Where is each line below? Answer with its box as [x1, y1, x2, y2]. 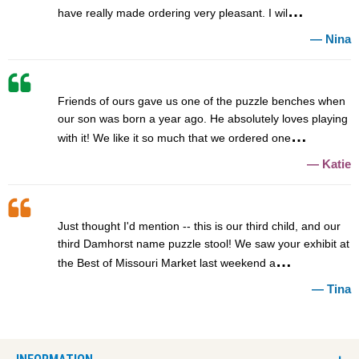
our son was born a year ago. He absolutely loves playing [58, 111, 348, 125]
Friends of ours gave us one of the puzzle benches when [58, 94, 345, 107]
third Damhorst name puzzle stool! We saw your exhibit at [58, 236, 349, 250]
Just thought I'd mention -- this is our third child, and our [58, 219, 341, 232]
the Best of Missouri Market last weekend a [58, 256, 276, 269]
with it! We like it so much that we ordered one [58, 131, 291, 144]
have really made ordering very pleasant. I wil [58, 6, 288, 19]
